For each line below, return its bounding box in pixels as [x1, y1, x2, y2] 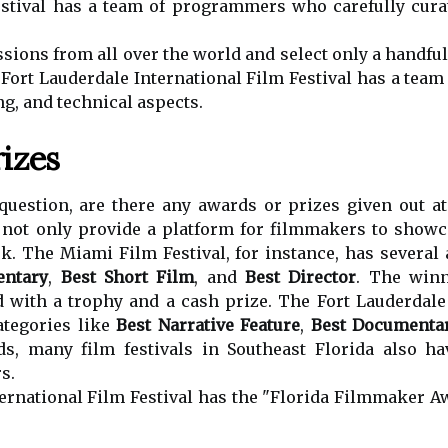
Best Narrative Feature [116, 315, 301, 335]
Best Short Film [60, 267, 195, 287]
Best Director [244, 267, 357, 287]
